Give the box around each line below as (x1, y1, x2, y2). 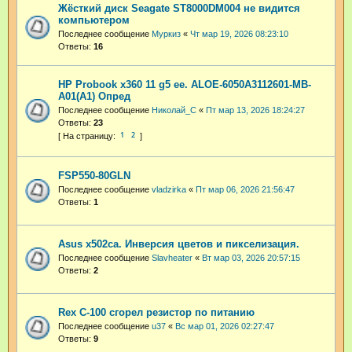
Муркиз (152, 28, 181, 38)
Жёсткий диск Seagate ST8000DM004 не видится (58, 2, 300, 14)
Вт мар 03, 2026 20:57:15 (202, 253, 300, 263)
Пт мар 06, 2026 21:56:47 (196, 185, 295, 195)
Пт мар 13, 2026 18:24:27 (206, 104, 305, 115)
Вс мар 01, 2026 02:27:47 (175, 321, 274, 332)
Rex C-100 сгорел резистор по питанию (58, 306, 255, 319)
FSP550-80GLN (58, 170, 130, 182)
